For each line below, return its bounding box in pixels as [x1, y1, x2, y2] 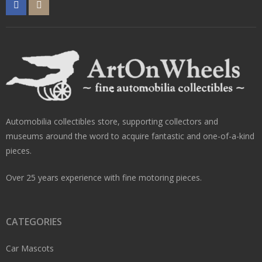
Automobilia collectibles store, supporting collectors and [6, 116, 218, 127]
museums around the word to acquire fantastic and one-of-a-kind [6, 130, 254, 142]
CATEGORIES [6, 215, 62, 229]
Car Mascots [6, 243, 54, 254]
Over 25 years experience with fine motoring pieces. [6, 172, 202, 184]
